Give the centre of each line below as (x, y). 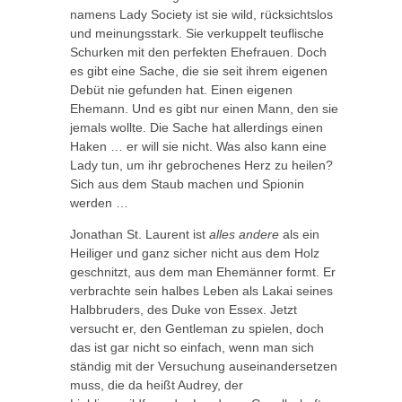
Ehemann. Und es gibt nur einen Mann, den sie (204, 109)
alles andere (244, 235)
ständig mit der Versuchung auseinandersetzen (203, 367)
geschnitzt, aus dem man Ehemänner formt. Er (202, 272)
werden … (99, 203)
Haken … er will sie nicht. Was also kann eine (198, 147)
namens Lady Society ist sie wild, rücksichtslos (201, 15)
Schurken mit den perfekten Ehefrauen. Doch (198, 52)
